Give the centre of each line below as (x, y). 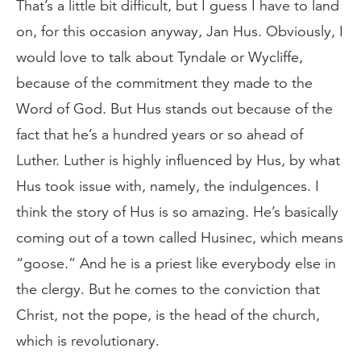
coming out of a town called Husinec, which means (180, 238)
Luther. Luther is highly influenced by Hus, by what (178, 160)
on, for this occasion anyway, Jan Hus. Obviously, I (180, 31)
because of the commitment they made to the (164, 83)
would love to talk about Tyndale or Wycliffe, (160, 57)
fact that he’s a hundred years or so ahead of (160, 135)
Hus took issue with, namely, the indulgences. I (168, 186)
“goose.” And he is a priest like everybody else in (176, 263)
